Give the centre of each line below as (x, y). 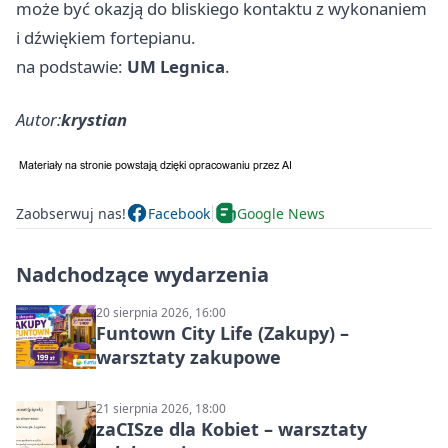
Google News (281, 213)
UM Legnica (176, 67)
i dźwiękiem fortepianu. (106, 38)
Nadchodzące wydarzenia (142, 275)
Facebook (179, 213)
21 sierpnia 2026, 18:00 (161, 409)
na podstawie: (71, 67)
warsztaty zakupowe (188, 357)
